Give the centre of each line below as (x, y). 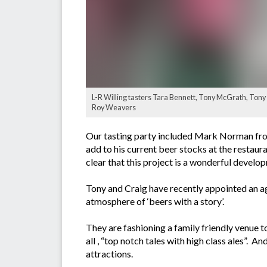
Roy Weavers (114, 108)
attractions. (109, 254)
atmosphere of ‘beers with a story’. (155, 201)
